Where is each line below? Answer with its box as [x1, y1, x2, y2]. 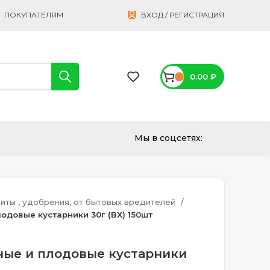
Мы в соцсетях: [134, 133, 202, 143]
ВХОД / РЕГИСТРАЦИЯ [141, 10, 224, 19]
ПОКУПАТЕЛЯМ [4, 10, 63, 19]
